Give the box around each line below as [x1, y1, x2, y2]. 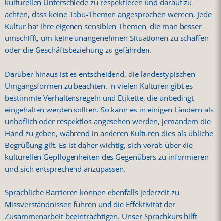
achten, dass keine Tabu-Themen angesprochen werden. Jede [5, 9, 212, 20]
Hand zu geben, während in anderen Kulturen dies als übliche [5, 128, 213, 139]
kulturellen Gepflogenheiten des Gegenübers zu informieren [5, 151, 209, 162]
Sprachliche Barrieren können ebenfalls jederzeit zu [5, 187, 179, 198]
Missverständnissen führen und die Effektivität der [5, 199, 175, 210]
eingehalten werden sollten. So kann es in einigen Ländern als [5, 104, 214, 115]
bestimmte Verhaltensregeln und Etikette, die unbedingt [5, 92, 194, 103]
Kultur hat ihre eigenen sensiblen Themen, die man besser [5, 21, 202, 32]
